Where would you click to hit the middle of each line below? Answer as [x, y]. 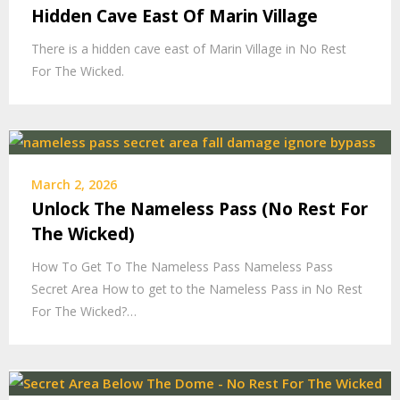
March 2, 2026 [74, 185]
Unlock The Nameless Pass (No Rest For [200, 209]
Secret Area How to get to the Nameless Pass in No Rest [197, 289]
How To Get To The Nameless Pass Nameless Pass [182, 267]
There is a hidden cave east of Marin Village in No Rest [189, 48]
